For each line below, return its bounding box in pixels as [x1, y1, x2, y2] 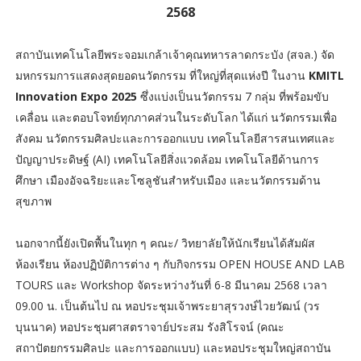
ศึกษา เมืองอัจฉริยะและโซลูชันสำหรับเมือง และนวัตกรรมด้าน [15, 172, 321, 188]
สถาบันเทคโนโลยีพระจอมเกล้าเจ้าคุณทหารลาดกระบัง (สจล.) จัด [15, 46, 334, 62]
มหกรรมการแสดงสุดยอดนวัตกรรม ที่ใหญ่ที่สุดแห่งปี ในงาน [15, 67, 305, 83]
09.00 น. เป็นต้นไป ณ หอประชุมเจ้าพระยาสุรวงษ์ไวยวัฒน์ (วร [15, 297, 320, 313]
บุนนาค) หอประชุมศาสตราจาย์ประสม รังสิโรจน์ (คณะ [15, 318, 284, 334]
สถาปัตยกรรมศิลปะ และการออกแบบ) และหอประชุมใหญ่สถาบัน [15, 339, 331, 355]
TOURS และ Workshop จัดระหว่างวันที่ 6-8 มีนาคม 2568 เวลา [15, 276, 327, 293]
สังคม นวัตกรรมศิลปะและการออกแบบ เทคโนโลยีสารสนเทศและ [15, 130, 335, 146]
